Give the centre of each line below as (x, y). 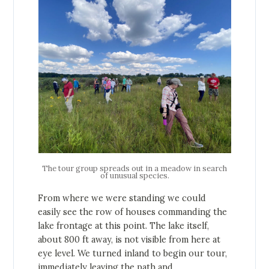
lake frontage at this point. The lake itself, (124, 225)
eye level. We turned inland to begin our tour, (133, 253)
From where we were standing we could (122, 198)
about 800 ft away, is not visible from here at (129, 239)
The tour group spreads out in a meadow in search (134, 168)
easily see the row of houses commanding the (133, 212)
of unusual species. (134, 175)
